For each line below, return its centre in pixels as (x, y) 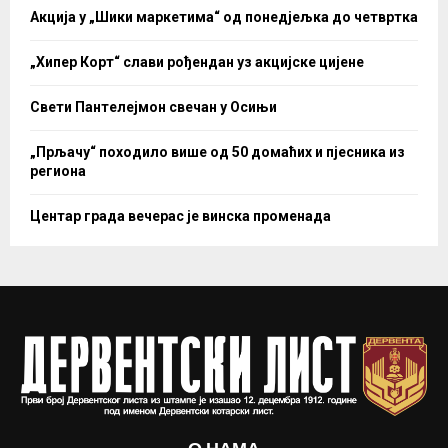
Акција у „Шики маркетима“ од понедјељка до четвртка (224, 17)
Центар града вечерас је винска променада (180, 216)
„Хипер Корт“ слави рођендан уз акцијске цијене (197, 62)
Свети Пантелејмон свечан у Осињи (153, 107)
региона (58, 171)
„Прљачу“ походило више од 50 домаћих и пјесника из (217, 152)
